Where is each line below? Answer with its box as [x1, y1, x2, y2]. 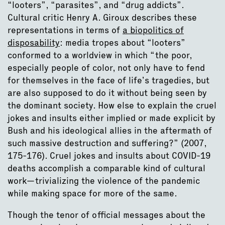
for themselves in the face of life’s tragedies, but [8, 74, 209, 86]
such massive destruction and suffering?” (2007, [8, 137, 206, 149]
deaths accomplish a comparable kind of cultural [8, 162, 205, 174]
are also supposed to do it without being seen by [8, 86, 207, 98]
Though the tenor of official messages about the [8, 208, 205, 220]
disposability [8, 36, 60, 48]
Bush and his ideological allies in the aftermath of [8, 124, 212, 136]
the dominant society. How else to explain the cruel [8, 99, 216, 111]
